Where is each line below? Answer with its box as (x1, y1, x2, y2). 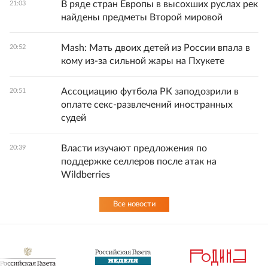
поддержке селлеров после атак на (61, 157, 217, 167)
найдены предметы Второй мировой (61, 13, 223, 23)
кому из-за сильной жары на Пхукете (61, 56, 224, 66)
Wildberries (61, 170, 110, 180)
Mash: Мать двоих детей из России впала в (61, 43, 250, 53)
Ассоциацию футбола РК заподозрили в (61, 87, 239, 97)
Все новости (112, 200, 156, 209)
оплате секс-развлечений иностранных (61, 100, 233, 110)
